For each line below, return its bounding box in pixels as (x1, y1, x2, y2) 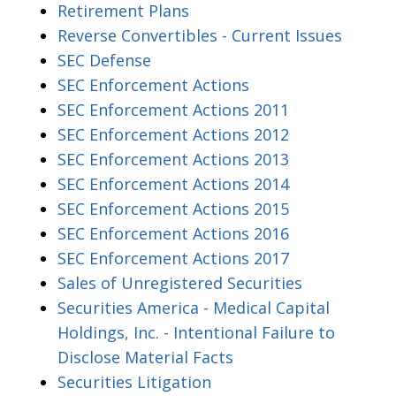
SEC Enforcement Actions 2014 (57, 172, 289, 194)
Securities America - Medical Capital (57, 296, 330, 318)
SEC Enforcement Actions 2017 (57, 247, 289, 269)
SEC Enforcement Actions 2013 (57, 148, 289, 170)
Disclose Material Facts (57, 346, 233, 368)
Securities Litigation (57, 370, 211, 392)
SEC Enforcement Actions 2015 (57, 197, 289, 219)
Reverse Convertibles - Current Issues (57, 24, 342, 46)
